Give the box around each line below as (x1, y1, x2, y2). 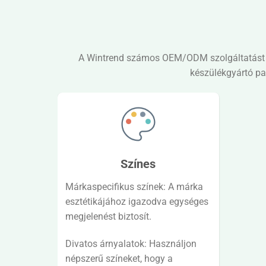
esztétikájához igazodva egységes (65, 196, 208, 208)
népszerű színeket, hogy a (65, 252, 173, 264)
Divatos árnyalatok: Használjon (65, 237, 197, 249)
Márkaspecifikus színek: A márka (65, 181, 203, 193)
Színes (121, 157, 156, 172)
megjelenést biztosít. (65, 211, 151, 223)
